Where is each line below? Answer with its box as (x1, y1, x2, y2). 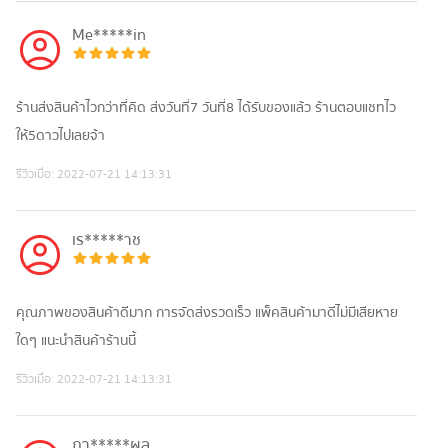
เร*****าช (72, 227, 141, 254)
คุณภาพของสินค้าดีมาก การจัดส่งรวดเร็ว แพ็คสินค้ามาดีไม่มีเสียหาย (16, 302, 398, 325)
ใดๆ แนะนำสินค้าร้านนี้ (16, 330, 136, 353)
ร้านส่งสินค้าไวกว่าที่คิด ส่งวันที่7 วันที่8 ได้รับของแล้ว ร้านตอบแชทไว (16, 97, 396, 120)
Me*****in (72, 22, 146, 49)
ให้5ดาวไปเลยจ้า (16, 125, 105, 148)
